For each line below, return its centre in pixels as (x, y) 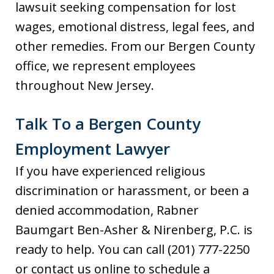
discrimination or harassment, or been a (132, 191)
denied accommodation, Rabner (107, 210)
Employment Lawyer (93, 149)
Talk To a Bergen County (108, 124)
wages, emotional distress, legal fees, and (135, 27)
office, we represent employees (106, 66)
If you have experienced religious (110, 171)
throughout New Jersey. (85, 86)
